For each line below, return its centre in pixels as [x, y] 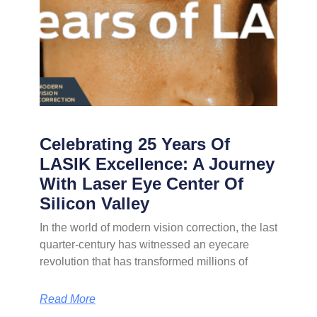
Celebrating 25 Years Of [134, 144]
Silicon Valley [94, 203]
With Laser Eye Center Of [141, 183]
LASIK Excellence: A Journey [157, 163]
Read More [67, 299]
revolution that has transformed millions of [143, 261]
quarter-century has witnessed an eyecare [145, 244]
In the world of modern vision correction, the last [158, 227]
